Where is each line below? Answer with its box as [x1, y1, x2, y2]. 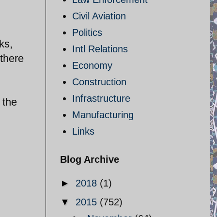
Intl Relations [72, 44, 128, 54]
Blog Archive [60, 154, 119, 165]
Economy [72, 60, 112, 71]
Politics [72, 27, 102, 38]
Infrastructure [72, 93, 130, 104]
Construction [72, 77, 126, 87]
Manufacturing [72, 109, 134, 120]
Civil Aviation [72, 11, 126, 21]
